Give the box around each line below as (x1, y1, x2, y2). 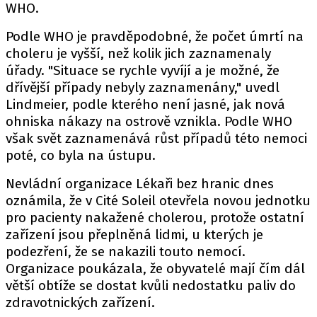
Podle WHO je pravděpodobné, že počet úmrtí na (6, 28, 304, 45)
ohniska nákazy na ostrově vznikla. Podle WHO (6, 113, 292, 129)
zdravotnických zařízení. (6, 294, 155, 311)
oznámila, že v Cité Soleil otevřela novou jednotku (6, 192, 311, 209)
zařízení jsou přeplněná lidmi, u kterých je (6, 226, 263, 243)
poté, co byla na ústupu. (6, 147, 156, 163)
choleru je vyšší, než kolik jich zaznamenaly (6, 45, 271, 62)
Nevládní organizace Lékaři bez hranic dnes (6, 175, 274, 192)
